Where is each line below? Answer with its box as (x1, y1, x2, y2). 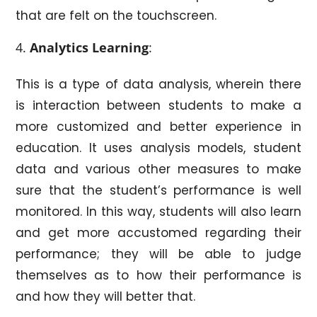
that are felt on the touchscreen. (16, 6, 217, 24)
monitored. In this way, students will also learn (16, 202, 301, 220)
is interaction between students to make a (16, 96, 301, 114)
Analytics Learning (30, 38, 149, 56)
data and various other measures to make (16, 160, 301, 178)
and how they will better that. (16, 287, 196, 305)
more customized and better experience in (16, 117, 301, 135)
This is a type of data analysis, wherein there (16, 75, 301, 93)
